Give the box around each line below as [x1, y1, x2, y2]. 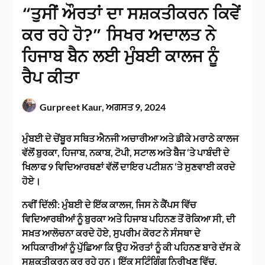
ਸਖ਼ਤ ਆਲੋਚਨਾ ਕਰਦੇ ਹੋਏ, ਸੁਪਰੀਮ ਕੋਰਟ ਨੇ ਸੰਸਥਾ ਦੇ [22, 227, 201, 239]
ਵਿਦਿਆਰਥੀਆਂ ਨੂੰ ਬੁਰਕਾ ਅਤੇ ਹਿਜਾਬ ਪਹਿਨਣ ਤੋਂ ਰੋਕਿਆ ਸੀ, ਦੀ [22, 213, 236, 225]
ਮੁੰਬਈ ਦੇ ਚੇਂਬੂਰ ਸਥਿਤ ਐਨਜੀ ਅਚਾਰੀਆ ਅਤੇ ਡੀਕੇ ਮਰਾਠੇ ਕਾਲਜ [22, 132, 239, 144]
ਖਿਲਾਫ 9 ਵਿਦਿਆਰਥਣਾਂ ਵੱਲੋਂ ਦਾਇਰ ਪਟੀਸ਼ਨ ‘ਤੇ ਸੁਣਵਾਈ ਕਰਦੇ [22, 161, 236, 173]
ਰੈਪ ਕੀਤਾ [22, 66, 79, 91]
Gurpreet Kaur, [40, 101, 106, 113]
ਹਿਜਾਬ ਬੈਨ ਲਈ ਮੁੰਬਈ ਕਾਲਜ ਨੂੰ [22, 44, 219, 69]
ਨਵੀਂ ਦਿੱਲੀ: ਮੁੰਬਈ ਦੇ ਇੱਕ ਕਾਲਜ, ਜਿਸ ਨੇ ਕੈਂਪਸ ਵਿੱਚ [22, 199, 197, 211]
